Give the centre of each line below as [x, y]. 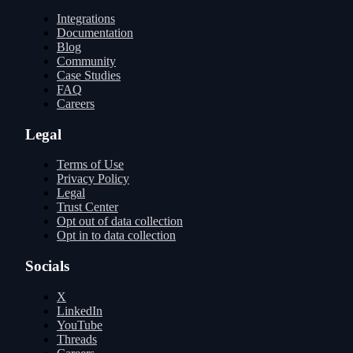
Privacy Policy [93, 179]
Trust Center [87, 207]
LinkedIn [80, 310]
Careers [76, 103]
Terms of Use [90, 165]
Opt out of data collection [120, 221]
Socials [47, 266]
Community [86, 61]
